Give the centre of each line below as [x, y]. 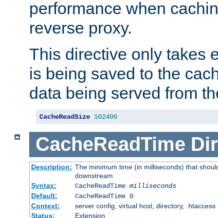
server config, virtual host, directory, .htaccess [145, 206]
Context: [45, 206]
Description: [51, 167]
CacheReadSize [65, 117]
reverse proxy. [81, 28]
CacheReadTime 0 [104, 196]
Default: [44, 195]
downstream [94, 175]
